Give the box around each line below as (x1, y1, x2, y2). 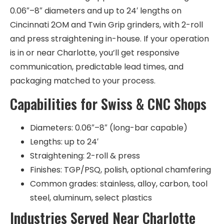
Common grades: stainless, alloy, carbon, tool (30, 178, 207, 189)
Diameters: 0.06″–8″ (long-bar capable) (30, 122, 187, 133)
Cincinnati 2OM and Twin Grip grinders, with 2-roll (10, 18, 203, 30)
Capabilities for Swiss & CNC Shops (10, 93, 206, 114)
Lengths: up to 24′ (30, 136, 98, 147)
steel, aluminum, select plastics (30, 192, 152, 203)
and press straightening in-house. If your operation (10, 32, 209, 44)
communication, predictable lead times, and (10, 60, 183, 72)
